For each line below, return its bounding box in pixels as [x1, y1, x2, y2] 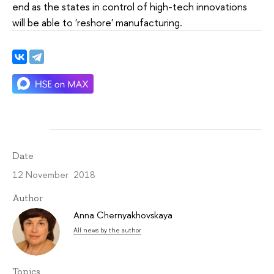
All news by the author [73, 226, 141, 235]
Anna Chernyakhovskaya [73, 209, 172, 222]
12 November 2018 [12, 168, 95, 181]
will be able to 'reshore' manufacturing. [12, 15, 185, 30]
